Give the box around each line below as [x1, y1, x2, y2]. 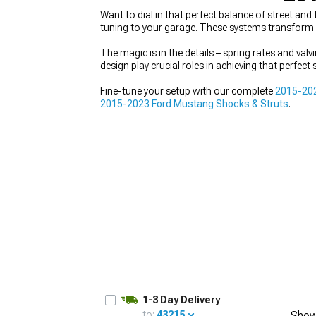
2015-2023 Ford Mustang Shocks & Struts [100, 98, 288, 109]
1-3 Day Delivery [142, 294, 220, 305]
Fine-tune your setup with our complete [100, 85, 275, 97]
